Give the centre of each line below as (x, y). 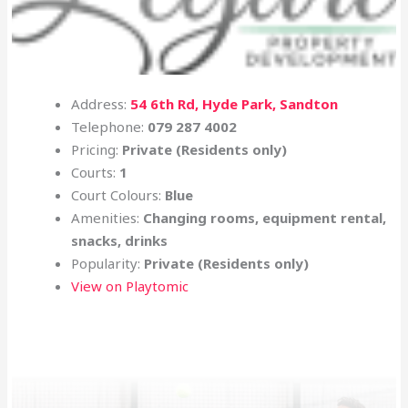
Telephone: (110, 126)
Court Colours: (118, 194)
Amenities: (107, 217)
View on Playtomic (130, 286)
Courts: (96, 172)
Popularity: (108, 263)
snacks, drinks (120, 240)
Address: (101, 103)
